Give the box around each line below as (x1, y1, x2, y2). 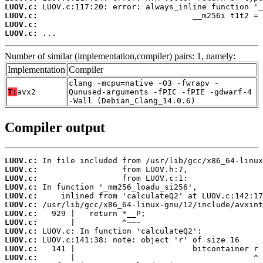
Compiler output (5, 119, 105, 135)
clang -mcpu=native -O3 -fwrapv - (69, 79, 219, 88)
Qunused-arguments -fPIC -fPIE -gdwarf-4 (69, 87, 252, 97)
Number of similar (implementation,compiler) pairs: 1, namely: (5, 51, 235, 62)
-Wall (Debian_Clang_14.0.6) (69, 96, 195, 106)
